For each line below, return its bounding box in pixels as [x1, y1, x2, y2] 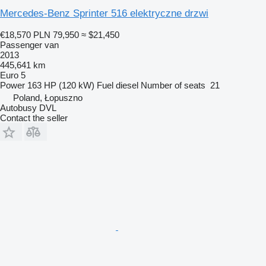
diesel [116, 80, 138, 90]
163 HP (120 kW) [27, 80, 94, 90]
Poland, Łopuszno [13, 92, 83, 103]
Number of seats [141, 80, 205, 90]
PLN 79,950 [33, 29, 79, 40]
